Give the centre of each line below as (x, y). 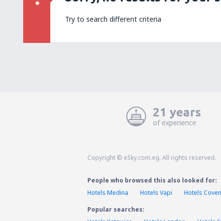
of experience (175, 123)
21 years (177, 112)
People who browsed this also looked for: (152, 180)
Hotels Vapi (156, 193)
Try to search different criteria (113, 19)
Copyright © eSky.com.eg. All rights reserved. (152, 158)
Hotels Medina (108, 193)
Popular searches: (116, 209)
